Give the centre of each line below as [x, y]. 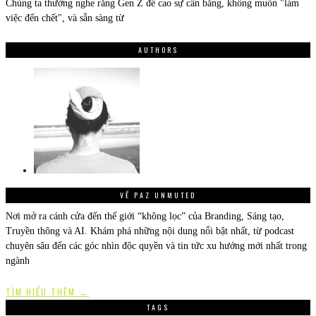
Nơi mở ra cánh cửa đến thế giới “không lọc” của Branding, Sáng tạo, [145, 216]
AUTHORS [158, 49]
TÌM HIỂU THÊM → [47, 291]
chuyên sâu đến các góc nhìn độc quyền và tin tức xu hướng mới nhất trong [156, 245]
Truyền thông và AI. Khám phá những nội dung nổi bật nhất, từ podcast [150, 231]
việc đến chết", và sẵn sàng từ [65, 18]
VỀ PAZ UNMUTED [158, 195]
